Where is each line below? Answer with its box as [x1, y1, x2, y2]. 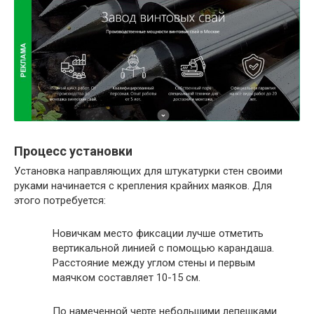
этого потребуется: [14, 194, 106, 207]
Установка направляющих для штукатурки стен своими [14, 165, 282, 178]
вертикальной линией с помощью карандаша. [53, 241, 274, 254]
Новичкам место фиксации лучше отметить [53, 226, 264, 240]
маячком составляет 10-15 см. [53, 271, 200, 284]
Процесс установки [14, 144, 132, 159]
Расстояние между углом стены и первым [53, 256, 255, 269]
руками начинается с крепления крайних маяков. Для [14, 179, 272, 193]
